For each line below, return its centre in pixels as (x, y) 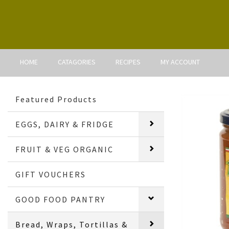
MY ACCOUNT (180, 62)
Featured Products (56, 99)
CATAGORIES (77, 62)
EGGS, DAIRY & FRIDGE (65, 124)
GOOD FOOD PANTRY (61, 199)
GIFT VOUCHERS (51, 174)
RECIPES (128, 62)
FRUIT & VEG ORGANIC (65, 149)
